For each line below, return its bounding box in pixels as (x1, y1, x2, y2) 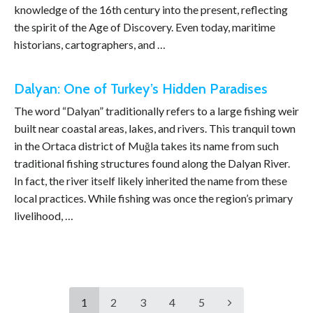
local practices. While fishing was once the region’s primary (14, 191, 293, 205)
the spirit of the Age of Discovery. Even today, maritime (14, 20, 275, 34)
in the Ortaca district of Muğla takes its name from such (14, 139, 279, 152)
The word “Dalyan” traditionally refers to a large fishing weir (14, 104, 299, 117)
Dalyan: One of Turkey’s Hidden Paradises (14, 80, 268, 97)
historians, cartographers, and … (14, 38, 166, 51)
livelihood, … (14, 209, 73, 222)
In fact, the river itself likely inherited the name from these (14, 174, 287, 187)
